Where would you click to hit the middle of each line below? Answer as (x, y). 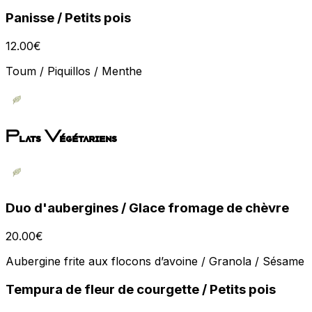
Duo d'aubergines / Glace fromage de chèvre (147, 208)
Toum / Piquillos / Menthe (74, 71)
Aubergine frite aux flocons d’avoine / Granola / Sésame (155, 261)
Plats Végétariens (61, 138)
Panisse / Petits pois (68, 17)
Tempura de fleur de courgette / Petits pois (141, 289)
